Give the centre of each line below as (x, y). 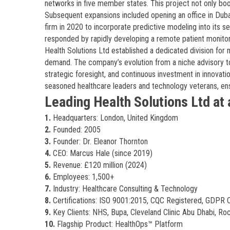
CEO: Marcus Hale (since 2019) (102, 153)
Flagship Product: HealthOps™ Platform (119, 224)
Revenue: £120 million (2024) (99, 165)
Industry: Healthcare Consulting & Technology (124, 189)
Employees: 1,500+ (82, 177)
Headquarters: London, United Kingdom (114, 118)
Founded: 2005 (76, 130)
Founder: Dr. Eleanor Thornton (99, 141)
